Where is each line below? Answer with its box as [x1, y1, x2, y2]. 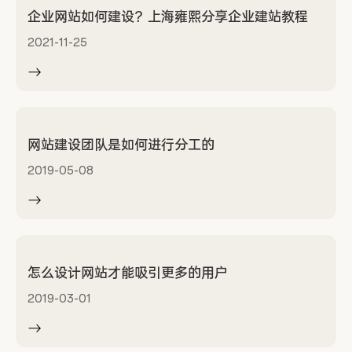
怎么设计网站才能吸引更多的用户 [27, 264, 228, 282]
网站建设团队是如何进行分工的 [27, 136, 214, 154]
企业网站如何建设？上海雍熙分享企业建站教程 [27, 8, 308, 26]
